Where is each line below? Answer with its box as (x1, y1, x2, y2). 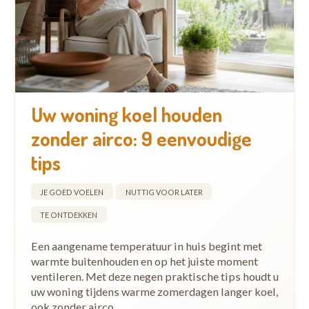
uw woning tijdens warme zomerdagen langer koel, (30, 284, 278, 298)
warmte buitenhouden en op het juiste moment (30, 254, 258, 268)
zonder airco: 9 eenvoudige (30, 125, 252, 151)
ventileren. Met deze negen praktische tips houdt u (30, 269, 279, 283)
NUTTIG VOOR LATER (125, 187, 203, 197)
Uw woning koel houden (30, 101, 222, 127)
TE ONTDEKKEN (40, 210, 97, 219)
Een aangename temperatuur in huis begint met (30, 239, 262, 252)
